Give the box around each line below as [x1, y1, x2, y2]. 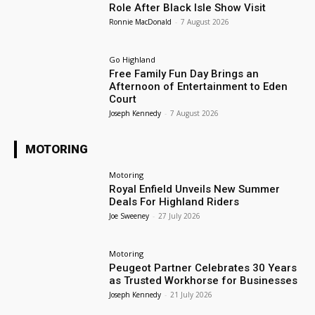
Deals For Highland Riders [109, 195, 240, 208]
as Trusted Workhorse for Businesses [109, 274, 298, 287]
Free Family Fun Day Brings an [109, 67, 259, 81]
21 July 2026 [170, 289, 213, 300]
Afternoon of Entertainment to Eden [109, 80, 288, 94]
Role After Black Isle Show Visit [109, 1, 266, 15]
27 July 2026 [158, 210, 201, 221]
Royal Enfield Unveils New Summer [109, 182, 281, 195]
